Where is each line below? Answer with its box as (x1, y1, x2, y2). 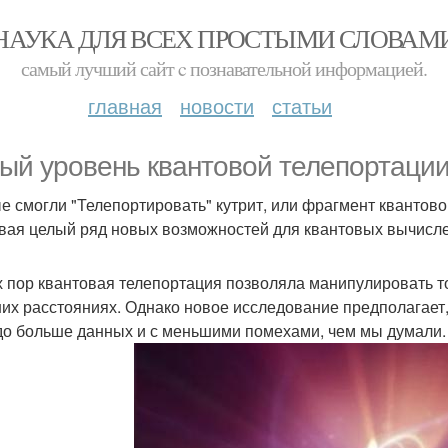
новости (180, 91, 254, 120)
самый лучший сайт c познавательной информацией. (21, 55, 427, 82)
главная (88, 91, 162, 120)
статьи (272, 91, 332, 120)
